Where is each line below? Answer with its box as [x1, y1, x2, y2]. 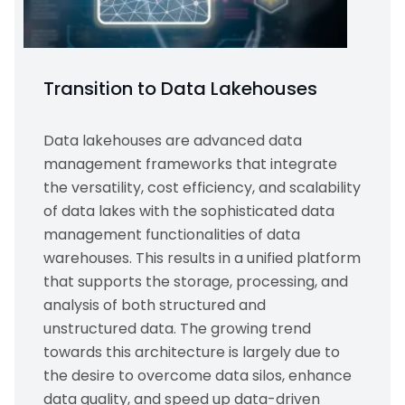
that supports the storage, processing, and [43, 271, 348, 292]
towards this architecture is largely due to [43, 342, 340, 363]
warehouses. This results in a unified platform [43, 248, 361, 268]
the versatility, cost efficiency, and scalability [43, 177, 361, 198]
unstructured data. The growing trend [43, 318, 311, 339]
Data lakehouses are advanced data [43, 130, 302, 151]
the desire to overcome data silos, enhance [43, 365, 352, 386]
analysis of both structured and [43, 295, 266, 316]
